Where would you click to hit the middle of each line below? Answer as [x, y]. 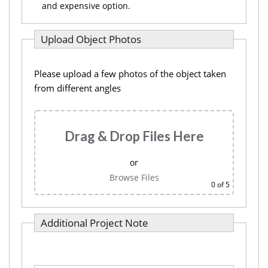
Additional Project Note [95, 223]
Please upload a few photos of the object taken [130, 74]
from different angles [77, 88]
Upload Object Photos [91, 39]
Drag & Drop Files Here [134, 136]
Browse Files [134, 177]
